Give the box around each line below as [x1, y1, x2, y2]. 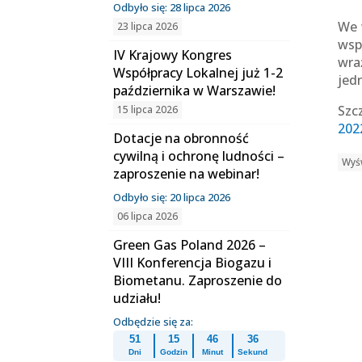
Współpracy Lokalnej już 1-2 [113, 64, 284, 82]
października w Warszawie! [113, 82, 276, 99]
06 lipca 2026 [117, 209, 179, 223]
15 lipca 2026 [117, 103, 179, 116]
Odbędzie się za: [113, 314, 194, 329]
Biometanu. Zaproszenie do [113, 271, 283, 289]
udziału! [113, 289, 162, 307]
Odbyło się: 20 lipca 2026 [113, 190, 231, 204]
